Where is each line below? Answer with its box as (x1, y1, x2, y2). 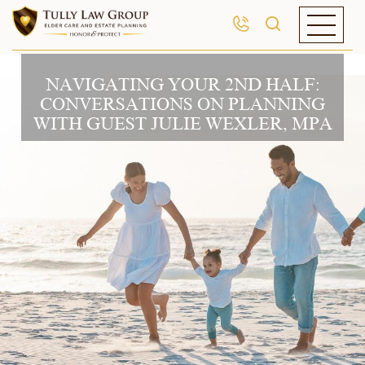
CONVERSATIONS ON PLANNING (40, 95, 325, 114)
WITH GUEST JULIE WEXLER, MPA (33, 114, 332, 134)
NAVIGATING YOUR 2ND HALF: (45, 75, 320, 95)
